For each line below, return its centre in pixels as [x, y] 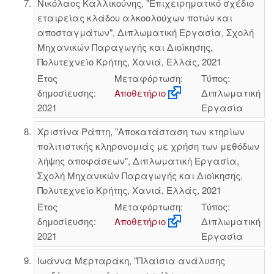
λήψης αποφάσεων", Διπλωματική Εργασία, [138, 161]
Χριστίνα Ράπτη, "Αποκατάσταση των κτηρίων [141, 131]
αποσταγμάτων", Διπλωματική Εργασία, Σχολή [145, 32]
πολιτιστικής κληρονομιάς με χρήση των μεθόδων [148, 146]
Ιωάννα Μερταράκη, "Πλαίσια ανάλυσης [131, 260]
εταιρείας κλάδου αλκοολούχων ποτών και [135, 17]
